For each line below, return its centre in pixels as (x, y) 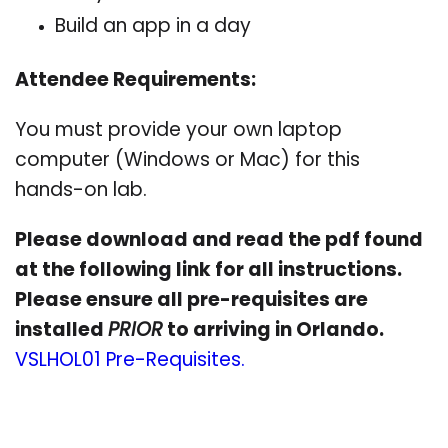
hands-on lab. (81, 191)
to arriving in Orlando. (273, 331)
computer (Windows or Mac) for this (187, 161)
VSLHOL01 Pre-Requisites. (130, 361)
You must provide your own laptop (178, 131)
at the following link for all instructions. (208, 271)
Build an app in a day (153, 27)
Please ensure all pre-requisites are (191, 301)
